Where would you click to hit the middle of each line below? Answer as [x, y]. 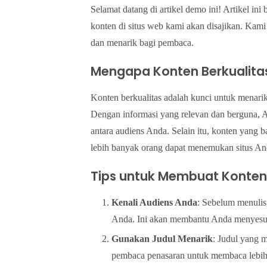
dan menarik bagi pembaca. [142, 43]
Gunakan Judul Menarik [162, 239]
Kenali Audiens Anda [154, 203]
